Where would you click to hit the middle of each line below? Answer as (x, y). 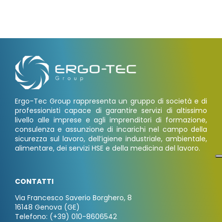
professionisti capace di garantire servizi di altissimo (111, 110)
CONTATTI (34, 181)
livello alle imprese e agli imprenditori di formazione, (111, 120)
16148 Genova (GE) (47, 207)
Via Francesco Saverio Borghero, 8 (73, 197)
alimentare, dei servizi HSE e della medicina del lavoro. (107, 148)
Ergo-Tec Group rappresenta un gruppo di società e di (111, 101)
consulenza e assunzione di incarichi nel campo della (111, 129)
